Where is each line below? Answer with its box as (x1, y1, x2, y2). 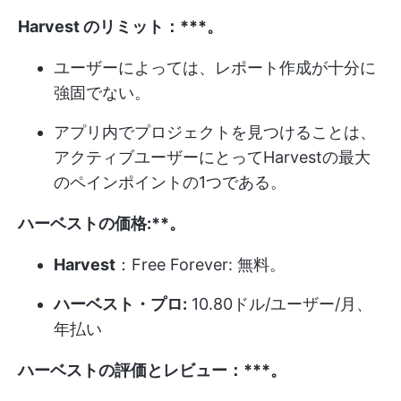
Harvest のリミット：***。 (18, 16, 223, 36)
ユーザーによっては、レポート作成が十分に (54, 57, 376, 77)
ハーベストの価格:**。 (18, 213, 185, 233)
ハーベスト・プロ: (54, 294, 187, 313)
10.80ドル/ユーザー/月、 (187, 294, 372, 313)
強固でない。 (54, 82, 150, 102)
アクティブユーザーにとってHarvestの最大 (54, 147, 371, 166)
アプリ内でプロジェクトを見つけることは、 (54, 122, 376, 141)
